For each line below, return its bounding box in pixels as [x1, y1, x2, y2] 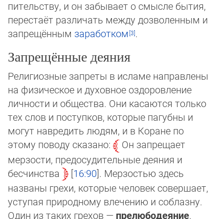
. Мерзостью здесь [99, 166, 184, 179]
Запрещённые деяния [8, 47, 131, 66]
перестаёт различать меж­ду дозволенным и [8, 13, 208, 26]
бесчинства [8, 166, 60, 179]
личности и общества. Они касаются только [8, 97, 206, 110]
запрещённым [8, 27, 74, 40]
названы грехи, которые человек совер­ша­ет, [8, 181, 208, 194]
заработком [74, 27, 129, 40]
